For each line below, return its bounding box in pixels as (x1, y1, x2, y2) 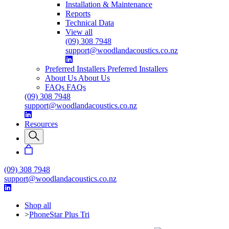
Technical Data (65, 18, 114, 28)
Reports (65, 9, 90, 18)
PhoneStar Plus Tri (29, 210, 89, 219)
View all (65, 28, 93, 37)
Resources (25, 120, 58, 129)
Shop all (25, 201, 51, 210)
